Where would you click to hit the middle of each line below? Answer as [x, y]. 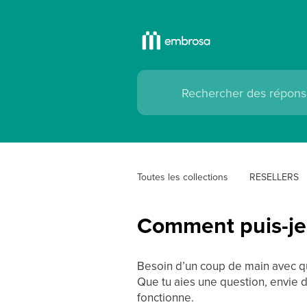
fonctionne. [165, 297]
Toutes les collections [182, 177]
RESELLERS [274, 177]
